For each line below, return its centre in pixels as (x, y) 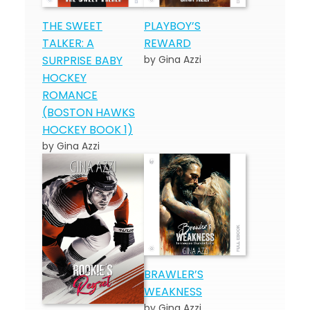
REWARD (167, 43)
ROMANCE (70, 95)
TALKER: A (68, 43)
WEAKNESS (173, 292)
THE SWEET (72, 26)
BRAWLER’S (174, 274)
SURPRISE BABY (82, 61)
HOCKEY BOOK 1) (88, 130)
